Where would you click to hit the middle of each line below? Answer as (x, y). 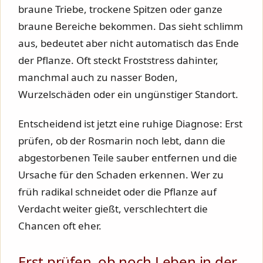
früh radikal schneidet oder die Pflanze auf (117, 191)
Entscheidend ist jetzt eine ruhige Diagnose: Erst (130, 123)
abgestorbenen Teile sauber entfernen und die (128, 157)
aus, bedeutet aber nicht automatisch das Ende (129, 43)
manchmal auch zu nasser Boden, (98, 77)
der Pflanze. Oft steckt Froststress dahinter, (118, 60)
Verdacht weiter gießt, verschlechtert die (113, 208)
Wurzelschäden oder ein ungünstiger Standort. (128, 94)
